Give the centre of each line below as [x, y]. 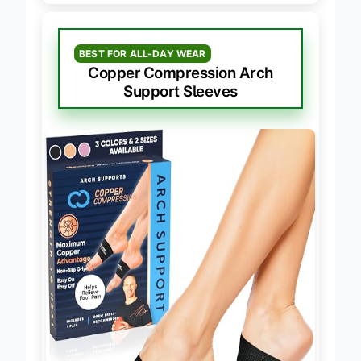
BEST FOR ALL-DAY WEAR [143, 53]
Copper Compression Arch [180, 73]
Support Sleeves [180, 91]
